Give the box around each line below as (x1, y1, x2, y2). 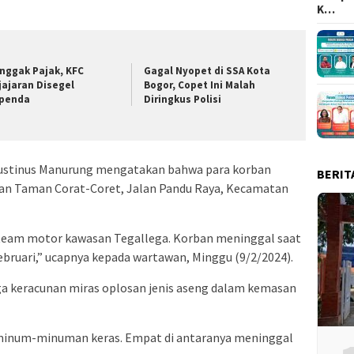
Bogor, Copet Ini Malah (144, 77, 256, 92)
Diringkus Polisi (144, 92, 222, 106)
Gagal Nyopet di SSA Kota (144, 63, 271, 77)
